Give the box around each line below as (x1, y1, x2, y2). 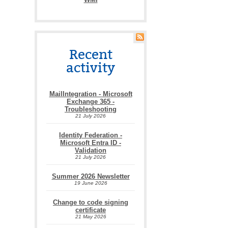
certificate (75, 206, 106, 214)
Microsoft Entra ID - (60, 139, 121, 147)
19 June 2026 (74, 180, 107, 186)
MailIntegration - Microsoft (49, 90, 132, 98)
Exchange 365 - (67, 98, 115, 105)
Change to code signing (53, 198, 128, 206)
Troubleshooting (65, 105, 117, 113)
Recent (69, 47, 112, 63)
